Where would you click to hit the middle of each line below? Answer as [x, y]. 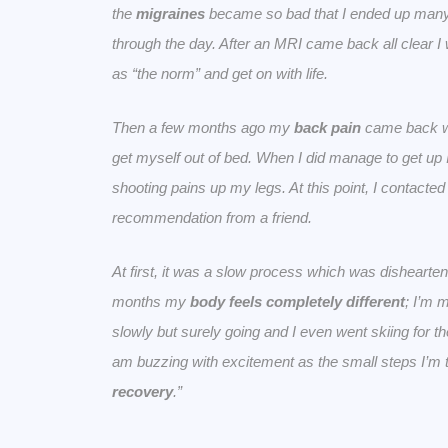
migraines [170, 14]
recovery [142, 392]
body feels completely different [297, 302]
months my [151, 302]
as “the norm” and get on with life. [220, 74]
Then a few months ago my [203, 128]
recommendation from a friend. [214, 218]
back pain [327, 128]
